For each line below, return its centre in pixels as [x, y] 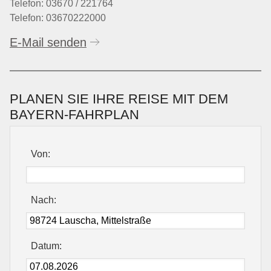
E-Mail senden [48, 43]
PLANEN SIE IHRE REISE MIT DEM [119, 99]
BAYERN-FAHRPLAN [74, 114]
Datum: [47, 246]
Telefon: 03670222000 [58, 18]
